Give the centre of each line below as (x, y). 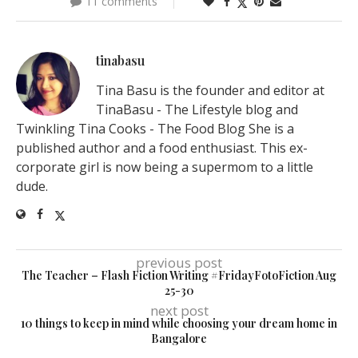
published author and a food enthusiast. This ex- (162, 148)
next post (179, 311)
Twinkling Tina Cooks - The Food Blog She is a (155, 129)
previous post (179, 263)
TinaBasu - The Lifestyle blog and (197, 110)
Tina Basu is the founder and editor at (210, 91)
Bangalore (179, 339)
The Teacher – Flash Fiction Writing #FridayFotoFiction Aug (179, 276)
